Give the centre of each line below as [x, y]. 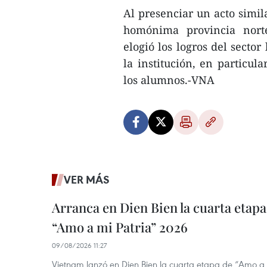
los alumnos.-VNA [169, 80]
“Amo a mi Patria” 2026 [120, 227]
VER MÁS [87, 179]
